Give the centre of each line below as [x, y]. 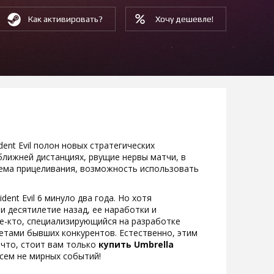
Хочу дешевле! [184, 19]
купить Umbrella [136, 244]
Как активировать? [65, 19]
